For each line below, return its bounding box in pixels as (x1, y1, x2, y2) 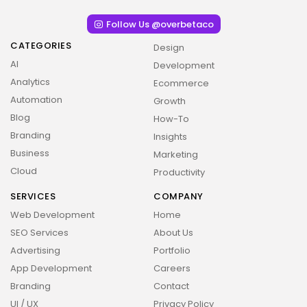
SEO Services (10, 226, 69, 239)
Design (153, 41, 184, 54)
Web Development (10, 208, 95, 221)
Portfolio (153, 244, 191, 257)
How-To (153, 112, 189, 125)
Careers (153, 262, 191, 275)
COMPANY (153, 190, 204, 203)
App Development (10, 262, 92, 275)
